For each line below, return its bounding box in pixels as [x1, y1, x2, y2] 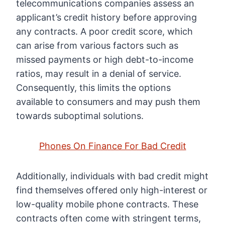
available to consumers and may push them [16, 96, 200, 107]
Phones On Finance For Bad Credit [39, 141, 186, 152]
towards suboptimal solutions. [16, 110, 144, 122]
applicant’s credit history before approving [16, 12, 197, 23]
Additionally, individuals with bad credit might [16, 171, 208, 182]
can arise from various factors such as [16, 40, 178, 51]
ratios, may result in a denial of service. [16, 68, 181, 79]
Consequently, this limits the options [16, 82, 171, 93]
